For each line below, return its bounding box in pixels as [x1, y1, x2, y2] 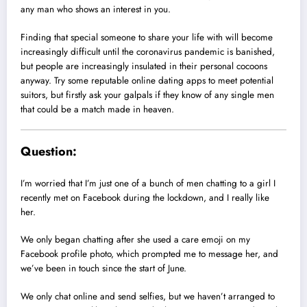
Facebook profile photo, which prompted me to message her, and [21, 247, 278, 261]
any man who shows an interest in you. [21, 3, 171, 16]
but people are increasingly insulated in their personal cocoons [21, 59, 267, 73]
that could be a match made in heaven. [21, 102, 174, 116]
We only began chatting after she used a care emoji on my [21, 233, 250, 247]
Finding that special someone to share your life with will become [21, 30, 273, 44]
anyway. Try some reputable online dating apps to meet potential [21, 73, 273, 87]
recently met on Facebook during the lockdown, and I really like [21, 191, 269, 205]
